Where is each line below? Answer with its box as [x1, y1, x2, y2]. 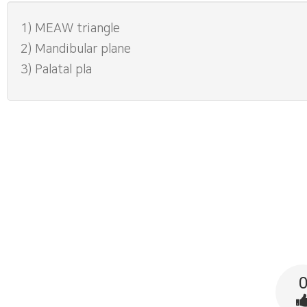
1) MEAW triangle [21, 22, 120, 36]
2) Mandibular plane [21, 42, 131, 56]
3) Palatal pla [21, 63, 92, 77]
